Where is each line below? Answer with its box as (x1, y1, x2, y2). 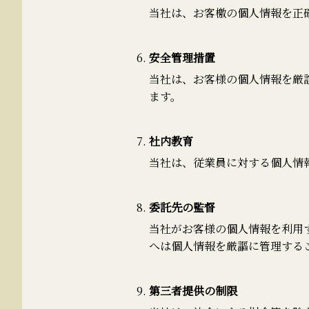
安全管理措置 (149, 50, 215, 66)
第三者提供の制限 (149, 283, 237, 299)
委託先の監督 (149, 199, 215, 216)
